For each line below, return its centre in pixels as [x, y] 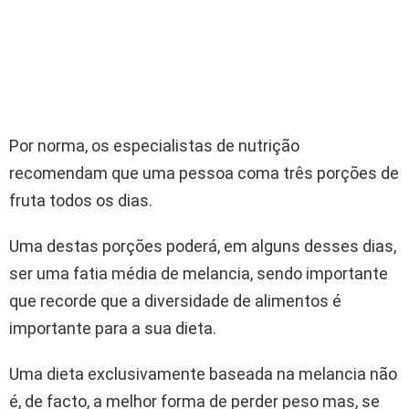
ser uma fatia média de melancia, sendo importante [199, 273]
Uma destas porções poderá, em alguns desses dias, [203, 246]
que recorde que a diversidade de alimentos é [175, 300]
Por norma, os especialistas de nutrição [154, 145]
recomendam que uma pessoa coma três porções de [204, 173]
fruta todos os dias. [81, 200]
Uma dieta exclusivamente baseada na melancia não [203, 373]
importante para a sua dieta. [113, 328]
